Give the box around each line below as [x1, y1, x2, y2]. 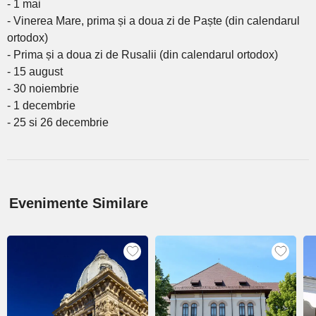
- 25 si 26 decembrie [7, 116, 109, 128]
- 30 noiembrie [7, 82, 79, 95]
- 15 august [7, 65, 63, 78]
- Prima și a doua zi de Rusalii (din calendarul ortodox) [7, 48, 278, 61]
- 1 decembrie [7, 99, 75, 111]
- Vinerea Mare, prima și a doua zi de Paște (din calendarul [7, 14, 300, 27]
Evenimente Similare [9, 195, 149, 211]
